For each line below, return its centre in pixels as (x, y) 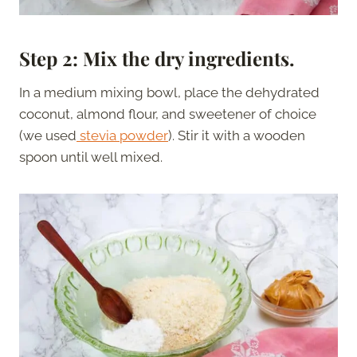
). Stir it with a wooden (237, 135)
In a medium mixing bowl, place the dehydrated (169, 92)
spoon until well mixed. (91, 157)
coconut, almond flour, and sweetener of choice (168, 114)
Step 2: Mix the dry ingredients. (157, 58)
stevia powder (122, 135)
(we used (48, 135)
